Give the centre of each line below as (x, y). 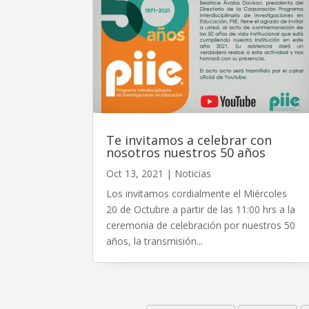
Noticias (193, 173)
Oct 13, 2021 (135, 173)
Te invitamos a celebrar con (189, 140)
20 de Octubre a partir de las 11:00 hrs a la (201, 209)
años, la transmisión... (155, 241)
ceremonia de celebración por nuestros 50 (201, 225)
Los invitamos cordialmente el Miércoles (197, 193)
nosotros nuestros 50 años (186, 152)
